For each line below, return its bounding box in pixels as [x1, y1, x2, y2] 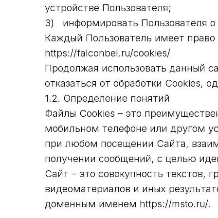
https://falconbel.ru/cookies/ [45, 47, 170, 59]
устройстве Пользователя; [45, 2, 171, 14]
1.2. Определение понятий [45, 92, 170, 104]
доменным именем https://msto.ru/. [45, 198, 211, 210]
